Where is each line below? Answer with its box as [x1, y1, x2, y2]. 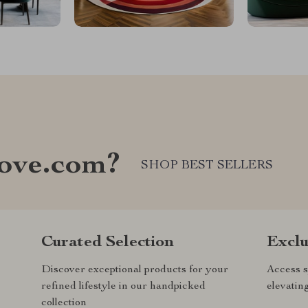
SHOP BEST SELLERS [141, 159, 273, 173]
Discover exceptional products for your [41, 264, 228, 276]
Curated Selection [41, 234, 174, 251]
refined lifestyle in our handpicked [41, 280, 206, 292]
